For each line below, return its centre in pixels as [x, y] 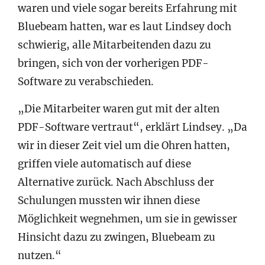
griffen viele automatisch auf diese [104, 164]
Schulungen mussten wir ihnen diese [109, 200]
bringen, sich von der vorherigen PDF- [113, 63]
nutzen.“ [40, 255]
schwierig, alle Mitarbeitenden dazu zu [114, 45]
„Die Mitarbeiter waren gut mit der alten [119, 109]
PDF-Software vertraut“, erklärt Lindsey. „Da [132, 127]
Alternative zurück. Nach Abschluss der [116, 182]
